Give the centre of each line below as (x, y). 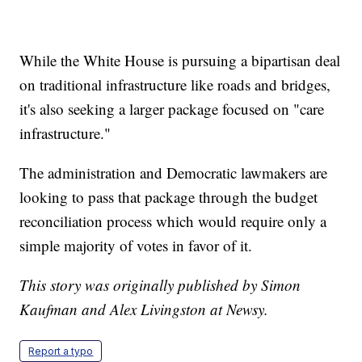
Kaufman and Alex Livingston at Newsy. (144, 309)
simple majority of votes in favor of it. (136, 245)
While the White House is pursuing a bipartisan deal (180, 60)
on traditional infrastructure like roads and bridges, (175, 84)
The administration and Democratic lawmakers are (174, 172)
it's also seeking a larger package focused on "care (172, 108)
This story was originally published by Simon (160, 284)
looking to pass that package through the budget (169, 196)
